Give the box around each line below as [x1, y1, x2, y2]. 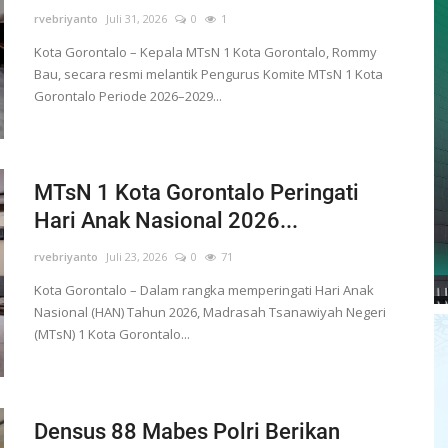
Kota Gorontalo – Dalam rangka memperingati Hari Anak [33, 280, 374, 299]
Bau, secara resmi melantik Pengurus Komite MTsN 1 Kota [33, 65, 383, 83]
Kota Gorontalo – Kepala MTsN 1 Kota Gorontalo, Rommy [33, 43, 377, 61]
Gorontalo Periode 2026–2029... [33, 87, 222, 105]
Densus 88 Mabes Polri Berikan [33, 418, 340, 444]
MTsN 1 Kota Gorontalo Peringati [33, 179, 359, 205]
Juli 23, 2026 [105, 248, 167, 264]
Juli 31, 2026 [105, 11, 167, 26]
